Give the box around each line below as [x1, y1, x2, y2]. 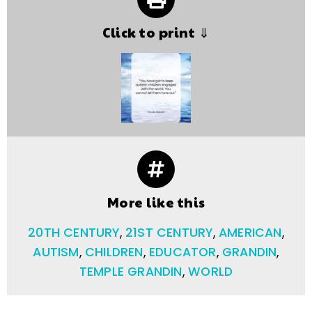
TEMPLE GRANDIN [79, 263, 182, 280]
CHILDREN [84, 243, 143, 260]
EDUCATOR [149, 243, 217, 260]
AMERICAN [218, 224, 282, 241]
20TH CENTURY [28, 224, 120, 241]
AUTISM [33, 243, 79, 260]
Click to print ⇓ [102, 22, 210, 41]
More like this [107, 192, 205, 211]
